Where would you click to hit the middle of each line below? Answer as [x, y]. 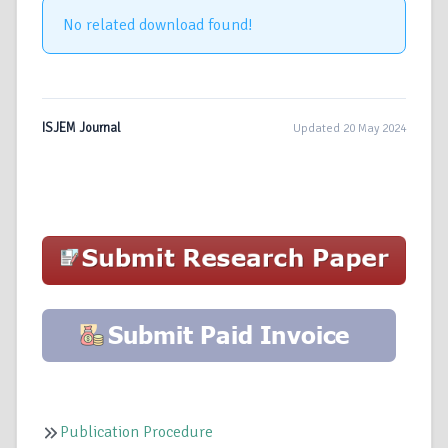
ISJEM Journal [81, 128]
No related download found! [158, 25]
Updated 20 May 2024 [349, 128]
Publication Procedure [136, 431]
